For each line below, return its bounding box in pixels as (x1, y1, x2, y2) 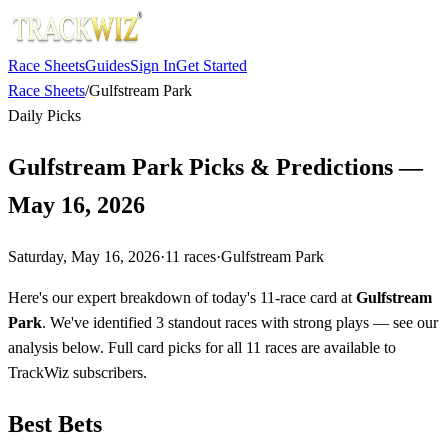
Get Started (176, 57, 247, 74)
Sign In (130, 57, 176, 74)
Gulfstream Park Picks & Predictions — (8, 153, 423, 180)
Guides (85, 57, 130, 74)
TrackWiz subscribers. (8, 363, 147, 381)
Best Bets (8, 410, 102, 437)
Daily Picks (8, 107, 81, 124)
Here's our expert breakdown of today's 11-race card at (8, 288, 356, 306)
